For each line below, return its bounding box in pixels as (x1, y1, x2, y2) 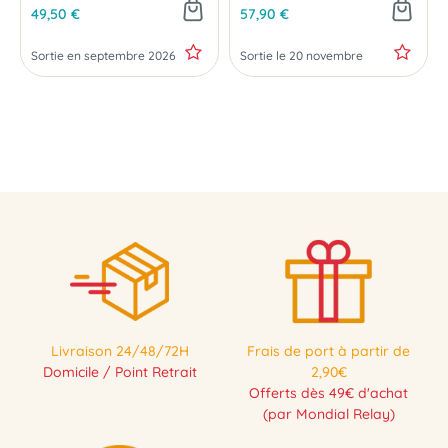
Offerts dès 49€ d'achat (249, 384, 408, 402)
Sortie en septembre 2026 (31, 48, 176, 63)
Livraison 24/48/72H (50, 342, 189, 360)
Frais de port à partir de (247, 342, 410, 360)
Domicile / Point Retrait (42, 363, 197, 381)
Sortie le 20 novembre (240, 48, 363, 63)
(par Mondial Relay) (262, 405, 395, 423)
